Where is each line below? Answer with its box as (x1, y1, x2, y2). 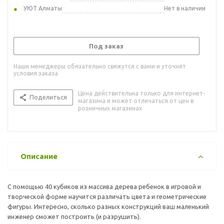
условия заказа (13, 69, 58, 76)
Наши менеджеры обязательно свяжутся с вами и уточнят (13, 62, 186, 69)
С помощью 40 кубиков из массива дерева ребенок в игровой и (7, 182, 201, 190)
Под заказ (89, 42, 123, 49)
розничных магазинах (78, 104, 142, 111)
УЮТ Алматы (23, 4, 62, 11)
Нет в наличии (164, 4, 205, 11)
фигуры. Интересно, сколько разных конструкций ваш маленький (7, 202, 209, 210)
